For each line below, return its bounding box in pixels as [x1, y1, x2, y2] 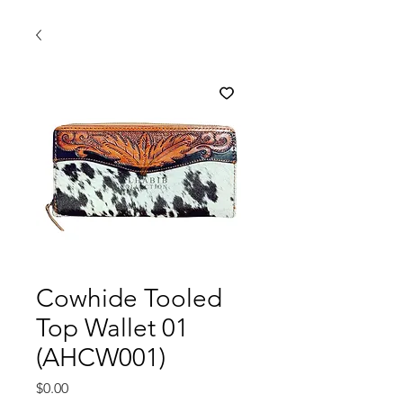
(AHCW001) [36, 343, 166, 372]
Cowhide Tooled [36, 283, 222, 313]
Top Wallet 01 [36, 313, 189, 343]
